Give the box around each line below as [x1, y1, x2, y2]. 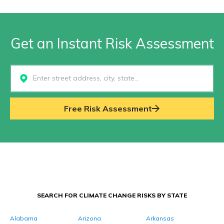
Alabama [10, 214, 37, 222]
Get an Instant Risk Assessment [10, 34, 214, 52]
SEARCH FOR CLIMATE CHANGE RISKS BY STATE [37, 191, 187, 199]
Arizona [78, 214, 101, 222]
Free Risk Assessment [64, 103, 152, 113]
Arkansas [146, 214, 174, 222]
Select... [11, 73, 38, 83]
